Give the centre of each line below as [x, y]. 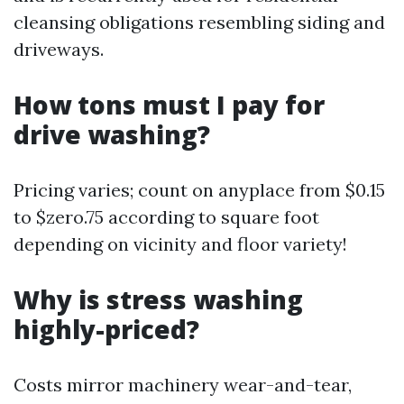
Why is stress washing [158, 299]
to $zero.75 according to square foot [166, 217]
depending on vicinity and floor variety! [180, 244]
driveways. [59, 49]
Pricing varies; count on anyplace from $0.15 [199, 190]
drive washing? [112, 134]
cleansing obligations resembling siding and [199, 22]
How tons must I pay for [169, 105]
